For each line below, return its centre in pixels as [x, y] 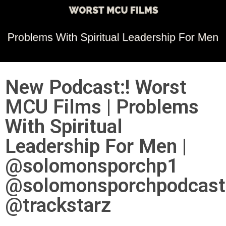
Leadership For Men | [96, 146]
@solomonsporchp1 [92, 166]
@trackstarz [58, 205]
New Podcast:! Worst [96, 87]
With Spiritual [64, 126]
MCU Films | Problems [102, 107]
